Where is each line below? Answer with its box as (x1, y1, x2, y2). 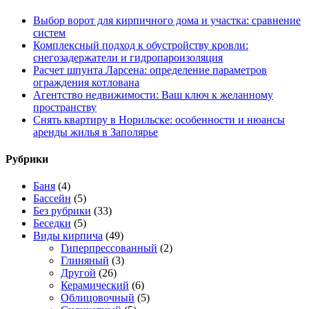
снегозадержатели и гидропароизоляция (33, 51, 223, 63)
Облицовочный (61, 292, 134, 304)
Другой (61, 267, 96, 279)
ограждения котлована (33, 76, 139, 88)
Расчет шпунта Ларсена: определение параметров (33, 63, 267, 76)
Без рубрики (33, 205, 91, 217)
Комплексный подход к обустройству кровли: (33, 39, 248, 51)
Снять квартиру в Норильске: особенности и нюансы (33, 113, 285, 126)
